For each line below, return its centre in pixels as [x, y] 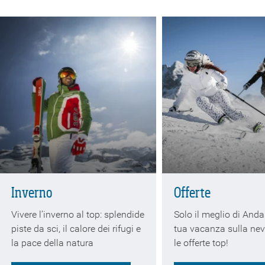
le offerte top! [201, 243]
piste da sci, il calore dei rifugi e [76, 228]
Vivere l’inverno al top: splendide [78, 214]
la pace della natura [52, 243]
